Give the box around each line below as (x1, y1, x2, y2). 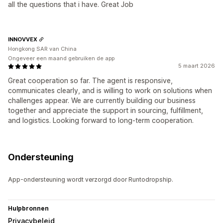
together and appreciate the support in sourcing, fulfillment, (8, 106, 203, 115)
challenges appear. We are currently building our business (8, 96, 196, 105)
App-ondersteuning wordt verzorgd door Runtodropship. (8, 176, 173, 184)
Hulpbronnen (8, 205, 49, 213)
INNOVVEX (8, 35, 37, 43)
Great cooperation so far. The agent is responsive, (8, 76, 173, 85)
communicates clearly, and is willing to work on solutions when (8, 86, 212, 95)
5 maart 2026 (178, 62, 215, 70)
